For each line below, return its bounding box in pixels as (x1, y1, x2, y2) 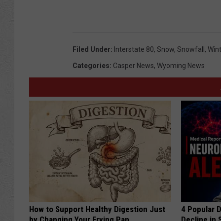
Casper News (113, 61, 154, 70)
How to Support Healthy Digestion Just (29, 204, 165, 214)
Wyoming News (157, 61, 205, 70)
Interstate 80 (114, 45, 154, 53)
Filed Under (73, 45, 110, 53)
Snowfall (177, 45, 205, 53)
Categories (73, 61, 110, 70)
